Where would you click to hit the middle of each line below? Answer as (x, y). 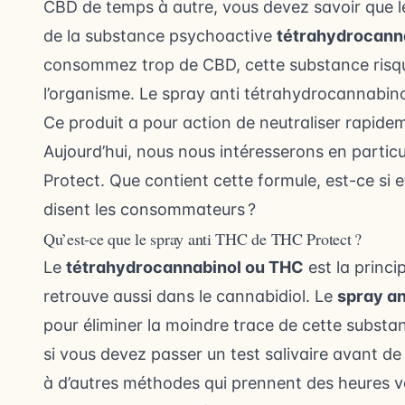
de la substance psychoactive (160, 36)
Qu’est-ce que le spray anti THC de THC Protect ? (203, 239)
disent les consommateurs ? (150, 209)
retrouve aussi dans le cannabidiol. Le (190, 296)
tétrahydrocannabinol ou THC (185, 267)
